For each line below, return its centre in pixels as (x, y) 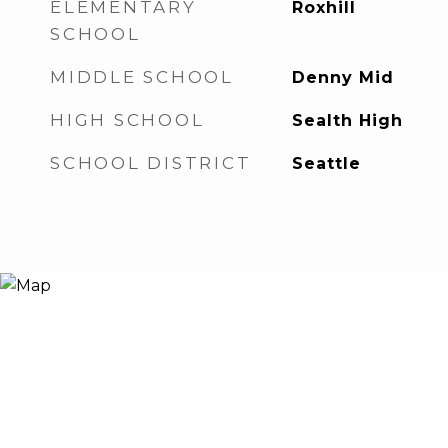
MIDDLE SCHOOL (142, 77)
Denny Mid (342, 77)
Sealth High (347, 120)
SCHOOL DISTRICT (151, 163)
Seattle (326, 163)
